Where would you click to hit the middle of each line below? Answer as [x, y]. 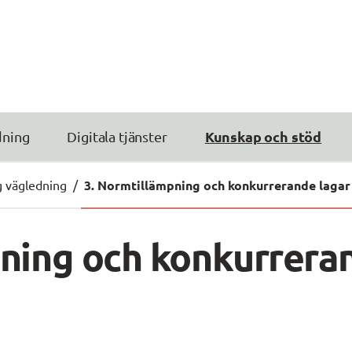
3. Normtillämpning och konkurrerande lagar [217, 185]
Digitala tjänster [117, 137]
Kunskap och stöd [263, 137]
